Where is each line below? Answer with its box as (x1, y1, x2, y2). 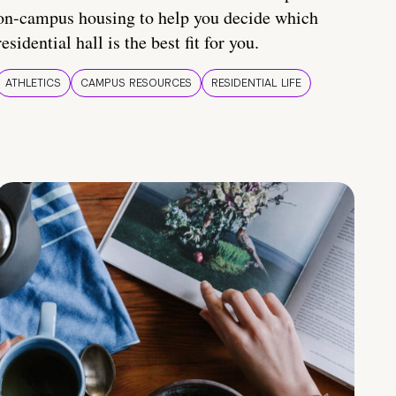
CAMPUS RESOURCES (80, 76, 192, 91)
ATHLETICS (5, 76, 61, 91)
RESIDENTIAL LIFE (211, 76, 301, 91)
